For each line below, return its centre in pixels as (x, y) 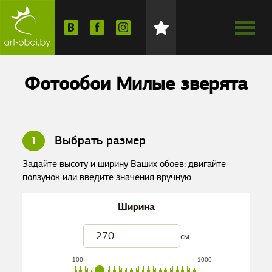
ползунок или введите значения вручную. (108, 177)
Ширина (136, 207)
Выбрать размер (99, 141)
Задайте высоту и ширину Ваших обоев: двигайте (124, 164)
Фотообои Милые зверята (136, 83)
